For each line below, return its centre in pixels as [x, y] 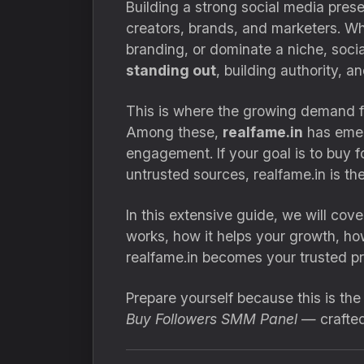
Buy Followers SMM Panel [212, 319]
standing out [171, 70]
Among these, [174, 132]
